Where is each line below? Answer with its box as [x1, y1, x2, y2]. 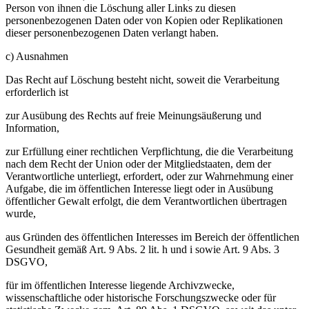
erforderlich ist [6, 86, 68, 98]
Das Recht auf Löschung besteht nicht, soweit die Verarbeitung [6, 73, 279, 86]
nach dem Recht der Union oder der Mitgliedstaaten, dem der [6, 157, 271, 170]
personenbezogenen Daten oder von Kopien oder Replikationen [6, 14, 283, 26]
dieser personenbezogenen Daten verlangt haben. [6, 26, 219, 39]
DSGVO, [6, 255, 48, 268]
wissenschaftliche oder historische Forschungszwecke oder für [6, 291, 276, 303]
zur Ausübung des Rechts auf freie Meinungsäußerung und [6, 109, 261, 121]
